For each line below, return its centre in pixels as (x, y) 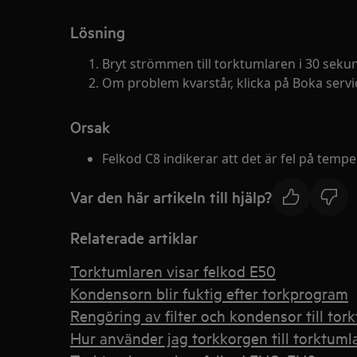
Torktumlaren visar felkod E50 (173, 271)
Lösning (98, 32)
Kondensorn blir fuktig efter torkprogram (209, 293)
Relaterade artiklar (134, 237)
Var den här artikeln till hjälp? (171, 196)
